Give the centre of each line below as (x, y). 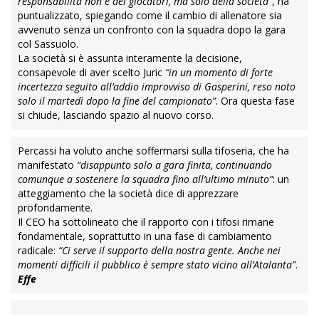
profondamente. (55, 208)
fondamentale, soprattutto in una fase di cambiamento (145, 236)
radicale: (38, 251)
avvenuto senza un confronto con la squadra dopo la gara (152, 30)
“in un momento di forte (219, 73)
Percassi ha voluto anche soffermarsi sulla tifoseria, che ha (153, 151)
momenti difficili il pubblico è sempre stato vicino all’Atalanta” (157, 265)
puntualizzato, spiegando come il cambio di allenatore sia (150, 16)
